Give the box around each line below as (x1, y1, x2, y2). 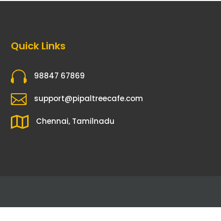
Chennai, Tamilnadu (36, 116, 115, 127)
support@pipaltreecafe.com (34, 93, 144, 104)
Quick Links (10, 39, 66, 53)
